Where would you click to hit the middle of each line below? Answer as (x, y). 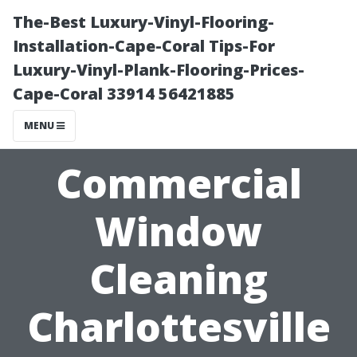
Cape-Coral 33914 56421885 (124, 94)
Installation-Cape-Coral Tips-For (144, 46)
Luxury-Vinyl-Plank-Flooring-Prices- (159, 70)
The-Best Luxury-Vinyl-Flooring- (143, 22)
